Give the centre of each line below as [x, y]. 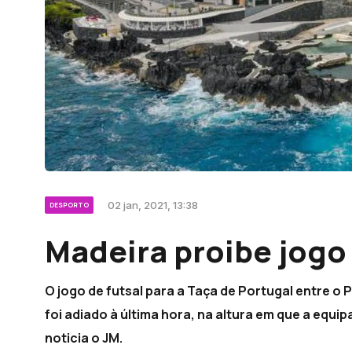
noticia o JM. [84, 337]
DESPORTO [69, 204]
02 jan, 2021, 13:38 [153, 205]
